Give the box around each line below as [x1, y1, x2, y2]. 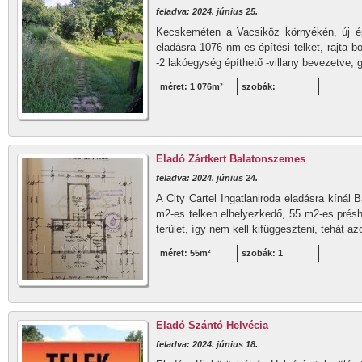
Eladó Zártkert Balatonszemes [156, 153, 305, 165]
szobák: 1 [242, 248, 283, 258]
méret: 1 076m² [160, 82, 223, 91]
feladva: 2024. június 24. [156, 173, 258, 183]
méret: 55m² [160, 248, 211, 258]
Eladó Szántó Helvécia [156, 319, 268, 331]
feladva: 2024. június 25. [156, 6, 258, 16]
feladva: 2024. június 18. [156, 339, 258, 349]
